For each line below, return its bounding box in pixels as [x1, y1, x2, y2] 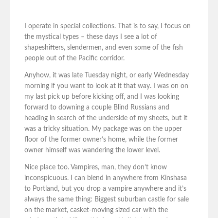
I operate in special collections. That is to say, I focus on [24, 23, 191, 30]
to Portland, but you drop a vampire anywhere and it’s [24, 185, 186, 193]
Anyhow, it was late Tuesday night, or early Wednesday [24, 72, 189, 79]
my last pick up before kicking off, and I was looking [24, 93, 179, 101]
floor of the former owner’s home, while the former [24, 136, 178, 144]
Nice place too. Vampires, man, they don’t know [24, 164, 167, 171]
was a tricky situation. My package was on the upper [24, 126, 182, 133]
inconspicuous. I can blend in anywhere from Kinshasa [24, 175, 187, 182]
